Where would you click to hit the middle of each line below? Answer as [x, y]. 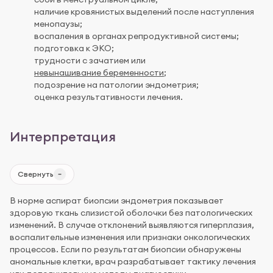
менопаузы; [58, 23]
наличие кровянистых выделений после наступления [144, 11]
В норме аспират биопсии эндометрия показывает [117, 200]
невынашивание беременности [99, 72]
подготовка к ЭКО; [74, 48]
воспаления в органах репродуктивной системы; [136, 36]
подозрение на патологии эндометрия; [116, 84]
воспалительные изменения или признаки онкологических [130, 237]
